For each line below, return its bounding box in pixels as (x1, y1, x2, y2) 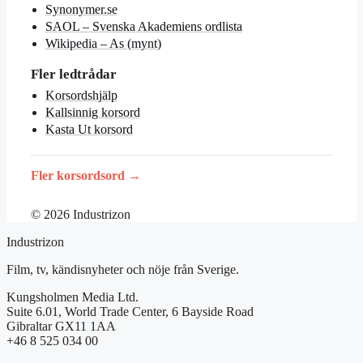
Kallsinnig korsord (45, 105, 140, 119)
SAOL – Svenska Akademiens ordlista (45, 19, 242, 34)
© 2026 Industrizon (31, 207, 130, 222)
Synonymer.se (45, 2, 117, 17)
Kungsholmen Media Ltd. (6, 290, 139, 305)
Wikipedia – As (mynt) (45, 36, 161, 51)
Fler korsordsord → (31, 169, 141, 183)
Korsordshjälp (45, 88, 117, 102)
